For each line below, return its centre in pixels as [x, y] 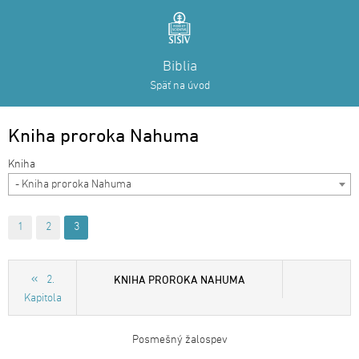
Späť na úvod [179, 86]
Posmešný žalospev [179, 340]
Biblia [179, 67]
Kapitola [42, 298]
